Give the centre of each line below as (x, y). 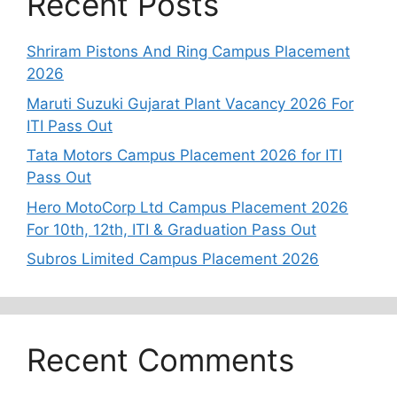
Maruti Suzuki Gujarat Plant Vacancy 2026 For (190, 103)
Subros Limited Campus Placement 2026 (173, 259)
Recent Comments (160, 360)
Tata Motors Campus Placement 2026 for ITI (184, 156)
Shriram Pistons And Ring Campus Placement (188, 52)
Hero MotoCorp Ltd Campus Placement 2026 (187, 207)
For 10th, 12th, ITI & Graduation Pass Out (171, 229)
